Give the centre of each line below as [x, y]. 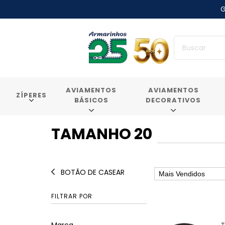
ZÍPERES [31, 95]
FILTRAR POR [72, 196]
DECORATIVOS [173, 100]
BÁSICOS [91, 100]
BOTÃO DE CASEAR [92, 172]
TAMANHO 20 [102, 134]
